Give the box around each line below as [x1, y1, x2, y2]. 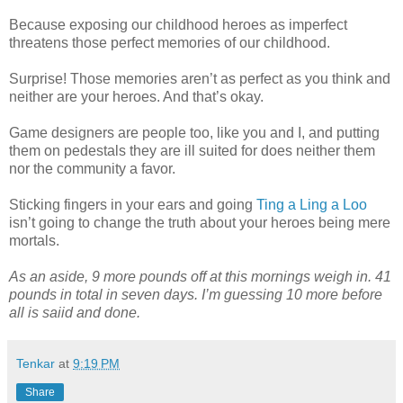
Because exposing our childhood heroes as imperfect [9, 16, 347, 32]
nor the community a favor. [9, 160, 175, 176]
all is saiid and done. [9, 304, 140, 320]
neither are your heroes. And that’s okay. [9, 88, 264, 104]
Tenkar [16, 355, 55, 371]
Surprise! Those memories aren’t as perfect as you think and [9, 70, 390, 86]
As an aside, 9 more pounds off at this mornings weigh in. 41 [9, 268, 391, 284]
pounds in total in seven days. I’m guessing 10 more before [9, 286, 382, 302]
